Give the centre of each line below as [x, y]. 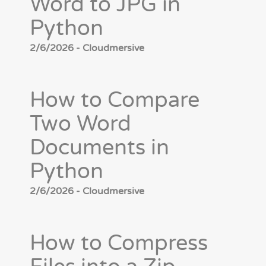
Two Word [80, 124]
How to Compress [119, 243]
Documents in [99, 148]
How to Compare [115, 100]
